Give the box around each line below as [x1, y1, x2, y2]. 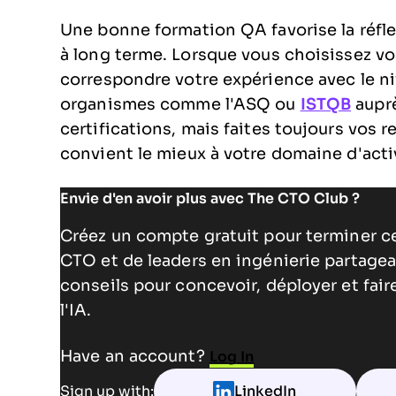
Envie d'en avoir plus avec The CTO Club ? [60, 191, 360, 206]
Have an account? [60, 347, 209, 365]
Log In [209, 349, 255, 364]
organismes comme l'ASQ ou [60, 95, 301, 113]
